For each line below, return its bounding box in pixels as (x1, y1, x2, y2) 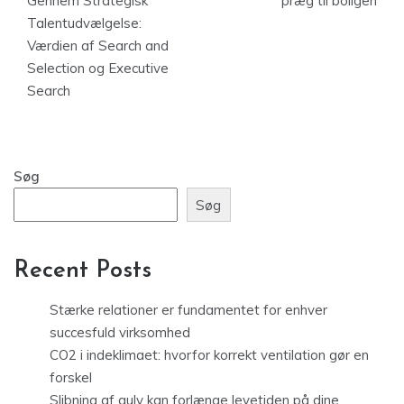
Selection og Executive (27, 60, 169, 77)
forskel (50, 369, 92, 387)
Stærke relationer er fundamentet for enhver (50, 301, 327, 319)
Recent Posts (14, 259, 151, 284)
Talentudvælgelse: (27, 14, 142, 32)
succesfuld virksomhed (50, 324, 190, 342)
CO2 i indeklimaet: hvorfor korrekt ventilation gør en (50, 346, 369, 364)
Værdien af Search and (27, 37, 169, 54)
